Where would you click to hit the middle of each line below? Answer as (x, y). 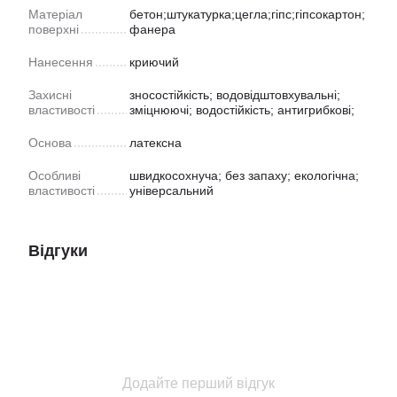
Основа (50, 142)
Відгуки (58, 250)
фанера (152, 29)
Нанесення (61, 62)
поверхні (54, 29)
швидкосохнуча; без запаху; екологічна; (244, 175)
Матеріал (55, 14)
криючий (154, 62)
